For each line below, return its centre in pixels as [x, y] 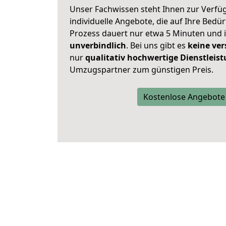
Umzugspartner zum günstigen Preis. [142, 70]
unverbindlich [98, 45]
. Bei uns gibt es [157, 45]
